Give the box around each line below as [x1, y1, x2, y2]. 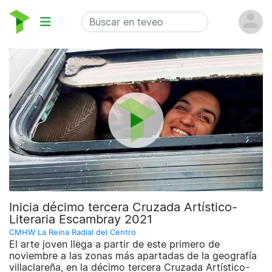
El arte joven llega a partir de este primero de [9, 238, 220, 251]
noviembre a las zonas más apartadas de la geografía [9, 250, 257, 262]
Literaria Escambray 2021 [9, 212, 152, 227]
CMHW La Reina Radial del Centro [9, 228, 136, 237]
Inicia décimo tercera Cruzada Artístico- [9, 200, 237, 215]
